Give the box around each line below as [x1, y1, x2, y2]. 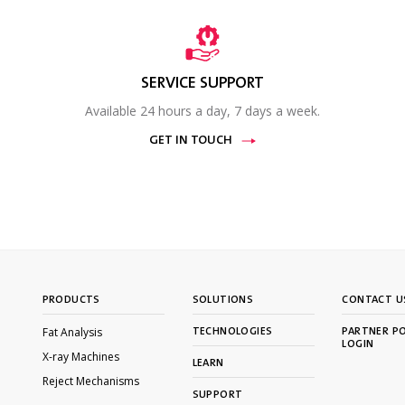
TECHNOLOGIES [192, 326, 273, 338]
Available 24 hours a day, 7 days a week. [84, 102, 320, 120]
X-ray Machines [42, 349, 119, 365]
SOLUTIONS [192, 295, 254, 306]
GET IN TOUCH [148, 135, 232, 148]
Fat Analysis [42, 325, 102, 341]
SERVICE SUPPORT [140, 76, 264, 93]
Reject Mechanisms [42, 373, 139, 390]
